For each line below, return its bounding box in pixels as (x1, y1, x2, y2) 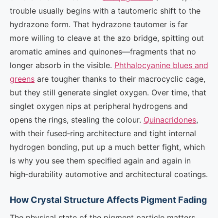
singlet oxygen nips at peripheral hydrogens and (10, 101, 188, 111)
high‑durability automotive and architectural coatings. (10, 169, 208, 179)
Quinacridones (144, 115, 196, 125)
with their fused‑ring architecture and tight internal (10, 128, 196, 138)
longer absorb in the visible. (10, 60, 114, 70)
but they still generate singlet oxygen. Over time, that (10, 88, 206, 97)
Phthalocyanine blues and (114, 60, 208, 70)
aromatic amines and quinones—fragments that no (10, 47, 196, 56)
